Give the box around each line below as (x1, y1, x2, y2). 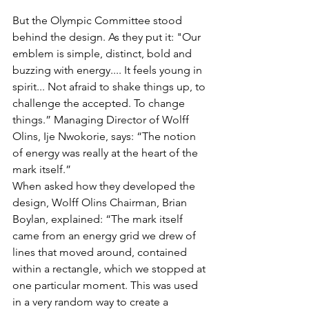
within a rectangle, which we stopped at (12, 262, 208, 275)
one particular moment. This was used (12, 279, 201, 292)
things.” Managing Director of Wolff (12, 113, 192, 126)
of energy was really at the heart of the (12, 146, 201, 159)
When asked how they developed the (12, 179, 198, 192)
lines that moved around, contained (12, 246, 190, 259)
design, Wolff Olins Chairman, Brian (12, 196, 190, 209)
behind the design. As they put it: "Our (12, 30, 203, 43)
